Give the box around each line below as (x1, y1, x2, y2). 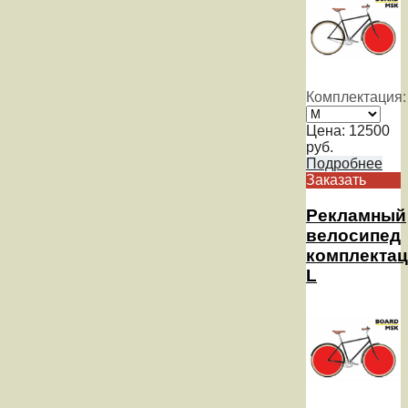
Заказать (306, 171, 366, 188)
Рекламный (306, 205, 406, 225)
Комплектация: (306, 88, 406, 105)
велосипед (306, 225, 401, 245)
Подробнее (306, 155, 382, 171)
